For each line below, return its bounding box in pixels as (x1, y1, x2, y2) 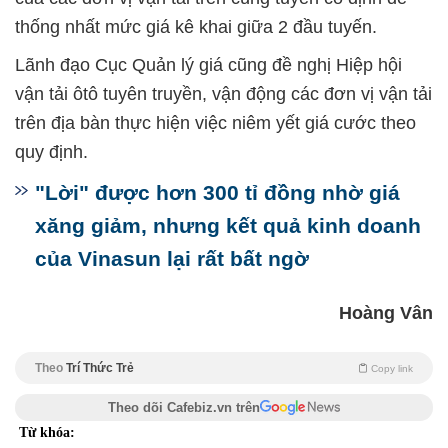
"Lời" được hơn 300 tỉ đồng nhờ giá (35, 181, 400, 204)
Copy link (371, 363, 413, 374)
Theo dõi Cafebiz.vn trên (108, 400, 260, 415)
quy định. (15, 142, 88, 162)
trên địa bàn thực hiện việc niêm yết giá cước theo (15, 113, 416, 133)
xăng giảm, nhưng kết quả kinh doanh (35, 214, 421, 237)
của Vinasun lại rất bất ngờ (35, 247, 309, 270)
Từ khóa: (19, 425, 75, 440)
